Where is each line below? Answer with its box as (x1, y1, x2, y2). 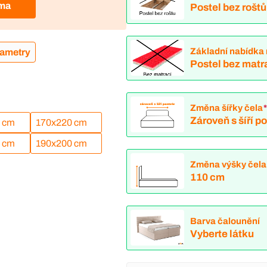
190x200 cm (35, 138, 87, 149)
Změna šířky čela (190, 103, 263, 113)
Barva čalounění (190, 216, 260, 226)
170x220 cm (35, 117, 87, 128)
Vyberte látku (190, 228, 254, 240)
